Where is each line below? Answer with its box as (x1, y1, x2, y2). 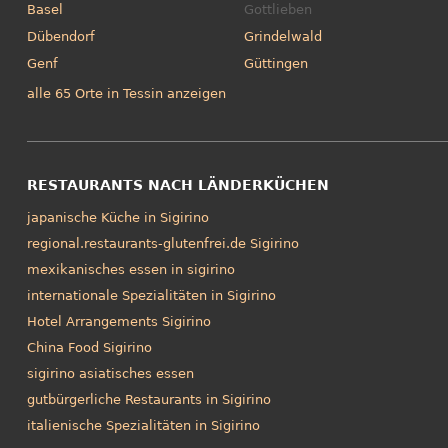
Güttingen (244, 55, 309, 71)
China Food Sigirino (26, 340, 152, 356)
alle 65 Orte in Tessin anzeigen (26, 86, 226, 102)
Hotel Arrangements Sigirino (26, 314, 211, 330)
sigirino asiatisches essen (26, 366, 194, 382)
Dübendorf (26, 28, 95, 44)
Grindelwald (244, 28, 323, 44)
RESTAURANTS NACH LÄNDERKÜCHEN (26, 177, 329, 194)
